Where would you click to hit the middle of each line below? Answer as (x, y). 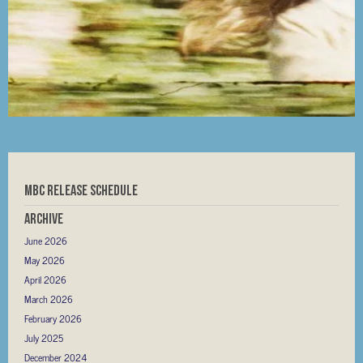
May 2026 (45, 260)
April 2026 (45, 279)
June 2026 (46, 240)
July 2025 (44, 337)
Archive (44, 218)
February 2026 (53, 318)
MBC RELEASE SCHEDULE (81, 190)
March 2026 (49, 299)
